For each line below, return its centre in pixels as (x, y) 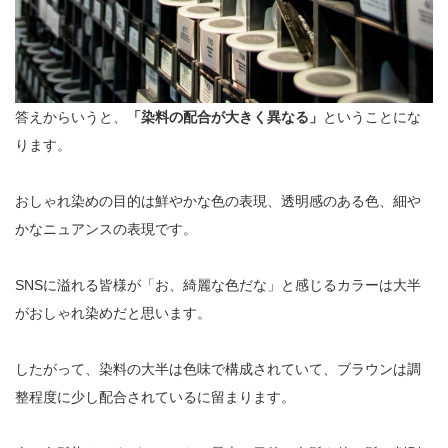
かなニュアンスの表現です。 (106, 228)
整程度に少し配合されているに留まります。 (155, 396)
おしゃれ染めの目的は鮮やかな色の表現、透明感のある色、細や (218, 200)
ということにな (372, 116)
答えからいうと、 (71, 116)
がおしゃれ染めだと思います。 (113, 312)
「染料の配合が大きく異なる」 (225, 116)
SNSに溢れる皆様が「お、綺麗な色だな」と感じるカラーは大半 (218, 284)
